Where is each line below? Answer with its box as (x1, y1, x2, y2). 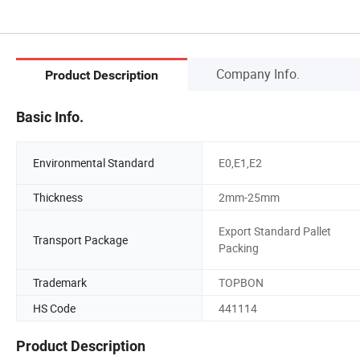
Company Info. (216, 64, 300, 83)
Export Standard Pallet (219, 223, 331, 239)
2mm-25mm (219, 189, 280, 205)
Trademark (33, 274, 87, 290)
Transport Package (33, 231, 128, 247)
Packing (219, 240, 259, 256)
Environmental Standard (33, 155, 154, 171)
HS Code (33, 300, 76, 316)
